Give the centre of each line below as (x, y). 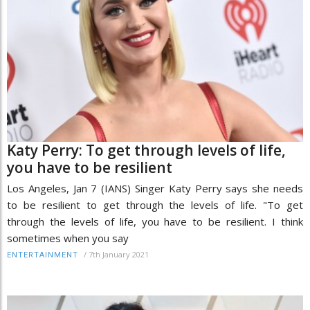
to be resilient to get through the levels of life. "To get (155, 205)
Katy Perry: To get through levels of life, (146, 151)
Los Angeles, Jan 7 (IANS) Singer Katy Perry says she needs (155, 189)
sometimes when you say (68, 238)
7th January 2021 (119, 255)
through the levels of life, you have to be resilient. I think (155, 222)
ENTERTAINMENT (43, 255)
